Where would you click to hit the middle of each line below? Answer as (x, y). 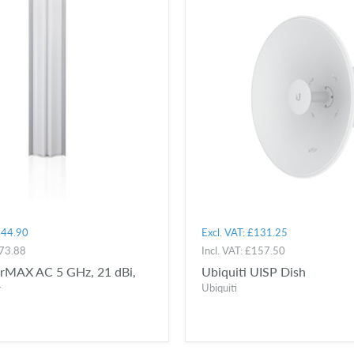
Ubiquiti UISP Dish (254, 271)
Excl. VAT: (224, 232)
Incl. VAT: (223, 250)
